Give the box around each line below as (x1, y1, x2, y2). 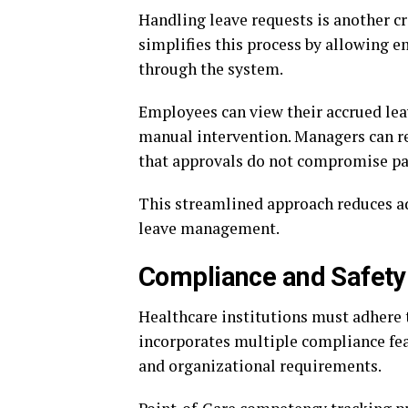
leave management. (138, 217, 280, 239)
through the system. (138, 57, 283, 79)
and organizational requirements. (138, 354, 382, 376)
